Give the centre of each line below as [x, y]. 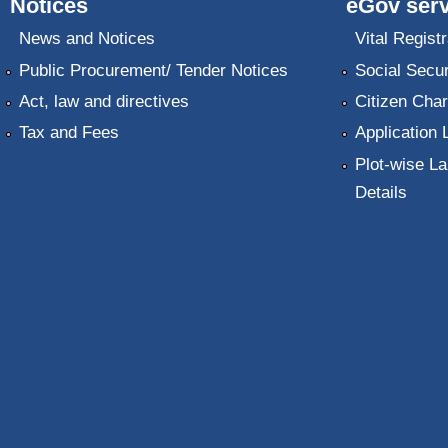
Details [380, 192]
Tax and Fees [68, 133]
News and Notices [86, 39]
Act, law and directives [103, 101]
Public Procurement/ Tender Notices [153, 70]
